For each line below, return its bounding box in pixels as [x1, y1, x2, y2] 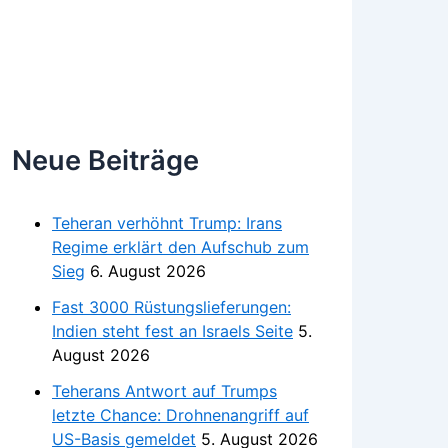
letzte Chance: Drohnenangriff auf [52, 404, 309, 425]
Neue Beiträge [12, 144, 199, 178]
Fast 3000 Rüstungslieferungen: [52, 296, 291, 317]
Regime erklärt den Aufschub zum [52, 236, 309, 257]
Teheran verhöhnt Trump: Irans [52, 212, 282, 233]
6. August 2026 [90, 260, 206, 281]
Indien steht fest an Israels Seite [52, 320, 293, 341]
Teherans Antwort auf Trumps [52, 380, 277, 401]
